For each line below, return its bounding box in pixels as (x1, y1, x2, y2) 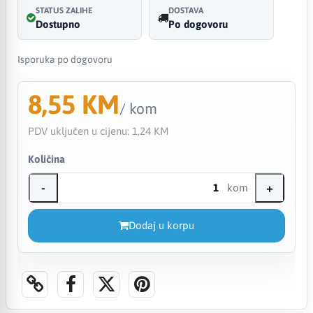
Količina (27, 152, 65, 165)
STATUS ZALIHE (35, 5, 93, 15)
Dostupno (35, 17, 80, 30)
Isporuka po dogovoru (17, 53, 112, 65)
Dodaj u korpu (128, 219, 194, 231)
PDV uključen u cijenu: (27, 124, 132, 137)
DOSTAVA (168, 5, 204, 15)
